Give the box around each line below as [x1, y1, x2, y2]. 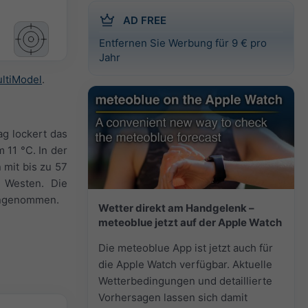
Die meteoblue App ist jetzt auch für [98, 241, 273, 254]
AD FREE [123, 13, 166, 27]
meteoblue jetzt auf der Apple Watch [98, 215, 282, 229]
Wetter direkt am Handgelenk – [98, 201, 254, 214]
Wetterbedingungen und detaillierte [98, 274, 272, 287]
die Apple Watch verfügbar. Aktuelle [98, 257, 272, 271]
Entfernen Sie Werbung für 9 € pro [99, 36, 267, 49]
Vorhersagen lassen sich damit [98, 290, 247, 304]
